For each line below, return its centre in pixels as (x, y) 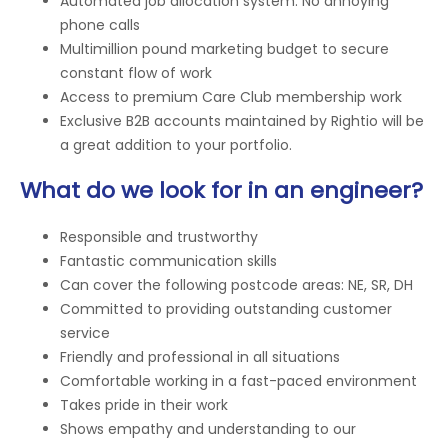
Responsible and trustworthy (159, 237)
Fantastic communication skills (168, 261)
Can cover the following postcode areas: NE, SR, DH (236, 285)
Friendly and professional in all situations (200, 357)
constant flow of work (136, 72)
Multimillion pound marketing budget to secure (224, 48)
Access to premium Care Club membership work (231, 96)
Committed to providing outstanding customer (226, 309)
